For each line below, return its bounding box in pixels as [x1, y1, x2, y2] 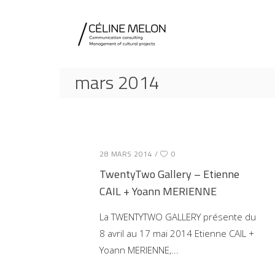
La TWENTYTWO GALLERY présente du [99, 210, 256, 223]
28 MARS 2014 [99, 147, 152, 160]
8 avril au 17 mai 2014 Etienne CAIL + [99, 227, 254, 239]
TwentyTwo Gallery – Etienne [99, 165, 239, 182]
